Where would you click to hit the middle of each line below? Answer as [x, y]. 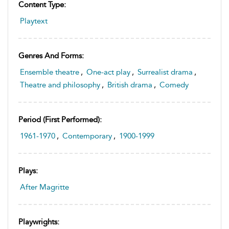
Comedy [174, 85]
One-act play [108, 72]
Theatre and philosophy [60, 85]
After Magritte [44, 187]
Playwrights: [39, 222]
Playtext [34, 21]
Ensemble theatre [50, 72]
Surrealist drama [165, 72]
